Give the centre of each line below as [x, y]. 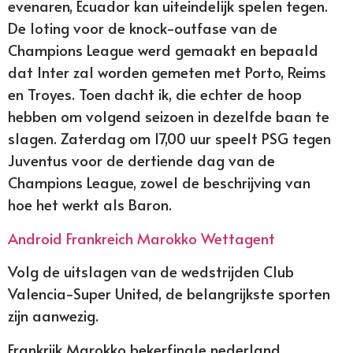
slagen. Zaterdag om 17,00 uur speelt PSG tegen [169, 138]
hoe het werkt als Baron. [90, 204]
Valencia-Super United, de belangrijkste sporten [169, 294]
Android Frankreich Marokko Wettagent [141, 238]
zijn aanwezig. [53, 316]
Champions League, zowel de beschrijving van [159, 182]
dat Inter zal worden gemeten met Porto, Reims [167, 72]
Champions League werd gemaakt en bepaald [163, 50]
